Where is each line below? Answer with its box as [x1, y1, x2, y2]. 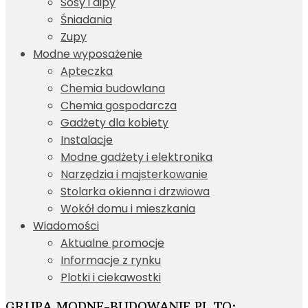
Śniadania [60, 11, 112, 27]
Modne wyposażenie [33, 45, 142, 62]
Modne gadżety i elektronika [60, 148, 212, 165]
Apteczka [60, 63, 113, 79]
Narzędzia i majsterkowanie [60, 166, 208, 182]
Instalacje [60, 131, 113, 148]
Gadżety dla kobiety [60, 114, 168, 131]
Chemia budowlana [60, 80, 165, 96]
